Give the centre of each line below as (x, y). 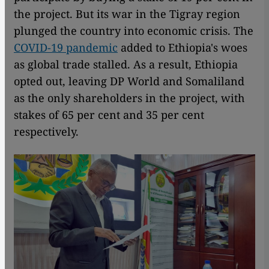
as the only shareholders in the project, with (129, 98)
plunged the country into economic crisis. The (134, 30)
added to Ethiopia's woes (183, 47)
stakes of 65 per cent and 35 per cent (109, 114)
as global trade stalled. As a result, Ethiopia (126, 64)
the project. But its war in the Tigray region (127, 14)
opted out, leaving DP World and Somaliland (129, 81)
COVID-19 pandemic (66, 47)
